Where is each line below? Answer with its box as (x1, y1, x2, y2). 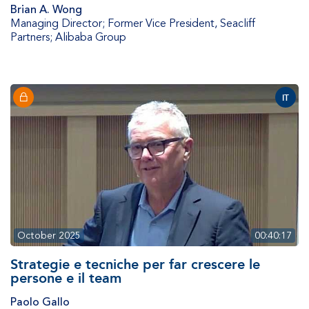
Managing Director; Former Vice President (10, 17, 215, 31)
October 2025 (17, 230, 81, 242)
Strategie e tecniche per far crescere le (10, 256, 260, 273)
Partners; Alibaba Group (10, 30, 126, 45)
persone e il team (10, 270, 121, 287)
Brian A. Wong (10, 3, 82, 17)
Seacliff (220, 17, 255, 31)
